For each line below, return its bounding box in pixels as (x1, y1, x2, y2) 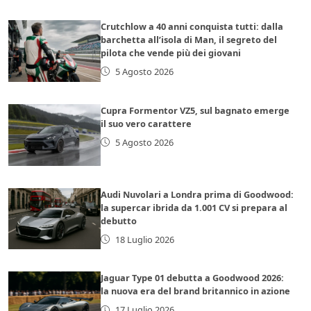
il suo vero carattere (101, 117, 192, 130)
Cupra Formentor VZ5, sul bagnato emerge (101, 103, 290, 117)
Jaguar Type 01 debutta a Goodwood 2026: (101, 271, 285, 285)
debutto (101, 214, 137, 227)
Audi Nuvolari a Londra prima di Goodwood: (101, 187, 294, 201)
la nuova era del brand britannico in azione (101, 285, 291, 298)
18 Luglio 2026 (115, 233, 174, 246)
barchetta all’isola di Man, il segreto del (101, 33, 278, 46)
